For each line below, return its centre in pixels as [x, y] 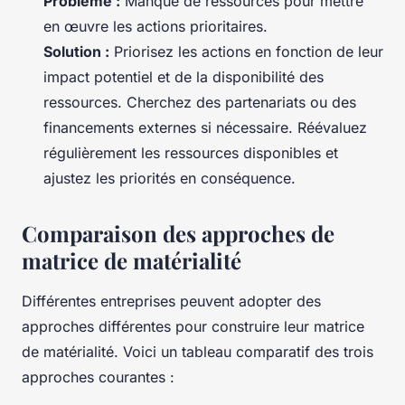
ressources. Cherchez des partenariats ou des [200, 103]
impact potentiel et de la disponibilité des [184, 77]
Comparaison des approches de [178, 234]
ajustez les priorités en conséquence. [170, 179]
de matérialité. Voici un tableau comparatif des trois [198, 352]
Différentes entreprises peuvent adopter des [171, 301]
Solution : [76, 52]
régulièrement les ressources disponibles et [191, 153]
